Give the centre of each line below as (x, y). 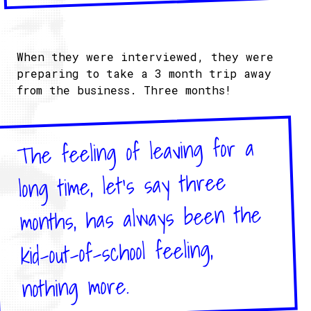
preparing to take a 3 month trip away (144, 73)
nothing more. (75, 287)
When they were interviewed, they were (145, 57)
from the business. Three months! (124, 90)
